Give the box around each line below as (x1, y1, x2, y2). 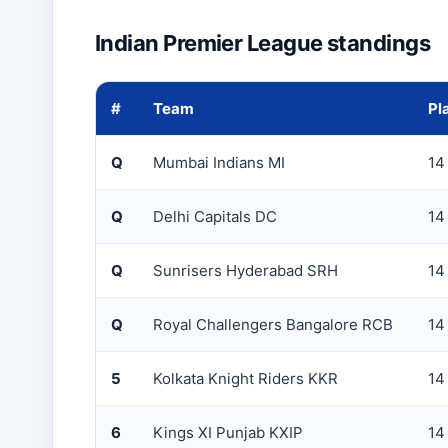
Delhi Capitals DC (153, 207, 277, 226)
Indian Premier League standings (95, 30, 430, 56)
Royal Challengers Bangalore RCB (153, 315, 393, 334)
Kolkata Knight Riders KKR (153, 369, 338, 388)
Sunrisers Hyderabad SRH (153, 261, 338, 280)
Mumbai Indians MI (153, 153, 285, 172)
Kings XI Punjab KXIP (153, 423, 303, 442)
